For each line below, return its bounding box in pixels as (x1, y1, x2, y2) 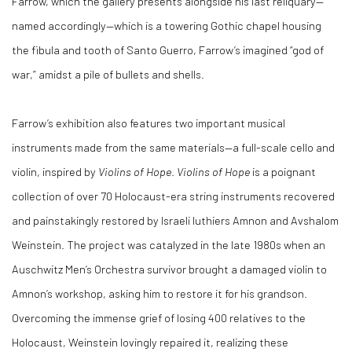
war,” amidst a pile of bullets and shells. (12, 67, 204, 81)
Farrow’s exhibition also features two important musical (12, 115, 285, 130)
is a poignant (250, 164, 316, 178)
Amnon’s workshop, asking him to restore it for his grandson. (12, 286, 307, 300)
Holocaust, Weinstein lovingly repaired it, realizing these (12, 335, 288, 349)
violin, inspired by (12, 164, 98, 178)
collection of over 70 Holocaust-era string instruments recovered (12, 189, 335, 203)
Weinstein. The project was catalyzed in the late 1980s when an (12, 237, 325, 251)
